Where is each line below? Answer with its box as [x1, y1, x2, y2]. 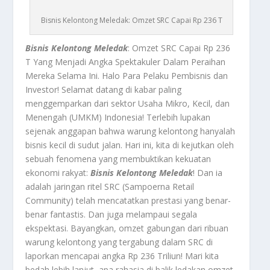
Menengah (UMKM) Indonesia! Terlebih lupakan [25, 111, 211, 123]
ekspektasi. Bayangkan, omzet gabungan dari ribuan [25, 222, 229, 234]
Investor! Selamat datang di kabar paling [25, 83, 182, 95]
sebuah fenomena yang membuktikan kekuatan [25, 152, 212, 165]
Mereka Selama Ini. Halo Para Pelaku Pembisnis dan [25, 69, 228, 81]
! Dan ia [193, 166, 223, 178]
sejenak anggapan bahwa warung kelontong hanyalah [25, 125, 236, 137]
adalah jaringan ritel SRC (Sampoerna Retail [25, 180, 195, 192]
